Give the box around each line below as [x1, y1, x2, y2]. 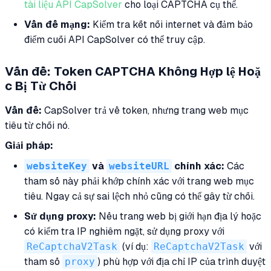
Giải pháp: [5, 139, 53, 151]
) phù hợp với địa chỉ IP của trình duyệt [97, 256, 266, 268]
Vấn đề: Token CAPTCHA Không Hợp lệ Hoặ [5, 64, 261, 78]
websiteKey [27, 160, 87, 172]
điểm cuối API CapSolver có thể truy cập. [24, 33, 205, 45]
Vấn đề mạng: [24, 18, 90, 30]
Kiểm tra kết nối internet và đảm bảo [90, 18, 253, 30]
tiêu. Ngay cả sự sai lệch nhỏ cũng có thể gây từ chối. [24, 191, 255, 203]
